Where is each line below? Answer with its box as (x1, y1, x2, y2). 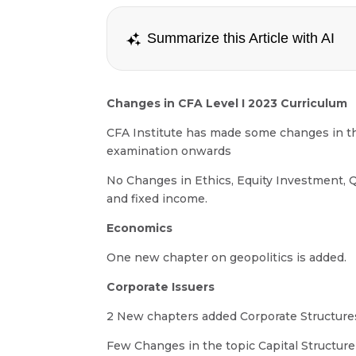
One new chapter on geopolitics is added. (106, 250, 347, 265)
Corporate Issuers (106, 279, 215, 294)
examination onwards (106, 143, 232, 158)
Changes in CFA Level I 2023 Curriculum (106, 95, 348, 110)
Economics (106, 220, 173, 235)
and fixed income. (106, 191, 208, 206)
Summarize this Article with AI (147, 30, 335, 46)
